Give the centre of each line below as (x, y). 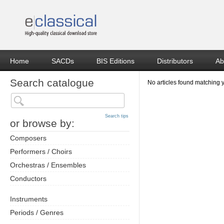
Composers (28, 138)
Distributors (175, 61)
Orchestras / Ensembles (48, 165)
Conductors (28, 178)
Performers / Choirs (41, 151)
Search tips (117, 116)
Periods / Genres (37, 212)
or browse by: (42, 123)
